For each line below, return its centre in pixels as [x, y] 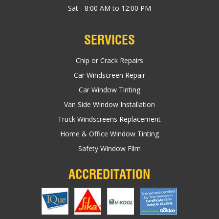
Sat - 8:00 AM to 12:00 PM [109, 8]
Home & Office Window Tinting [109, 133]
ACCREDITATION [109, 174]
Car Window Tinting [109, 89]
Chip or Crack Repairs [109, 60]
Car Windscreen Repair [109, 75]
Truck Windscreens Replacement [109, 119]
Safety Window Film [109, 148]
